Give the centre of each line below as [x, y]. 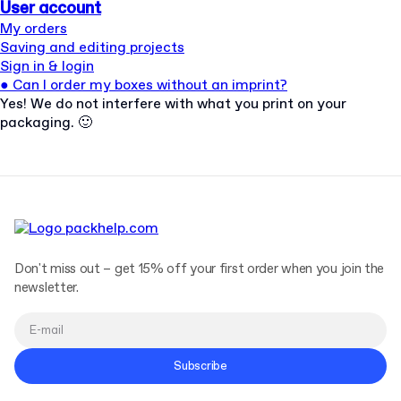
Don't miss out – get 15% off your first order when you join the [200, 269]
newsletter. [47, 288]
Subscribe [200, 366]
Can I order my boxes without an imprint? [148, 85]
